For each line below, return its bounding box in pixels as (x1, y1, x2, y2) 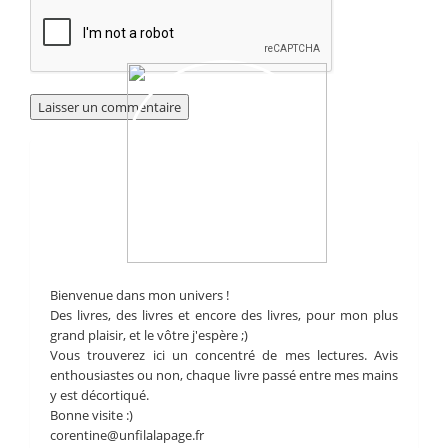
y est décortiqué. (50, 386, 149, 404)
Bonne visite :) (50, 406, 133, 424)
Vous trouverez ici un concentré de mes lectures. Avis (50, 346, 398, 364)
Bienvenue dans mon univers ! (50, 286, 229, 304)
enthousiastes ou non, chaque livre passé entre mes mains (50, 366, 398, 384)
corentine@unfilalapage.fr (50, 426, 204, 444)
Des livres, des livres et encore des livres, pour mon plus (50, 306, 398, 324)
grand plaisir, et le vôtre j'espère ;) (50, 326, 248, 344)
